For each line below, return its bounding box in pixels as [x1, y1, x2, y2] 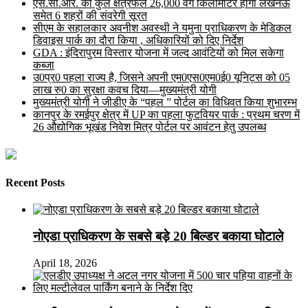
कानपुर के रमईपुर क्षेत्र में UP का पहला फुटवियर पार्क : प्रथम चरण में [33, 109, 300, 121]
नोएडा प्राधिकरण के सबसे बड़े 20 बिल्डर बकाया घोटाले [33, 228, 283, 243]
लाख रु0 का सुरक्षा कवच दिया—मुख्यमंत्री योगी [33, 84, 217, 96]
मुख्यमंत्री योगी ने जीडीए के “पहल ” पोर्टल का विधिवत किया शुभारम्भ [33, 96, 297, 109]
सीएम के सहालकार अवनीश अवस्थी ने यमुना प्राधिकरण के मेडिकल [33, 22, 291, 34]
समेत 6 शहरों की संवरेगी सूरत [33, 10, 147, 22]
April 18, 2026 [33, 256, 97, 269]
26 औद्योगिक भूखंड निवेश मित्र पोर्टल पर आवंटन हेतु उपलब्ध [33, 121, 266, 133]
